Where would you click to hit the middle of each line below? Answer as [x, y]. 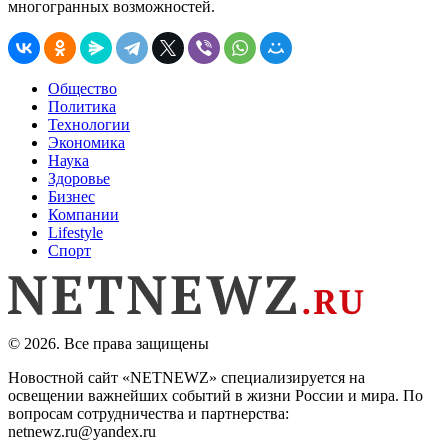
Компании [83, 214]
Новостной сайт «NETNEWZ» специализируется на [186, 377]
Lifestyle [75, 232]
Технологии [89, 124]
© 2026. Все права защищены [108, 343]
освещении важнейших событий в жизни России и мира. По [215, 395]
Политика [82, 106]
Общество [82, 88]
